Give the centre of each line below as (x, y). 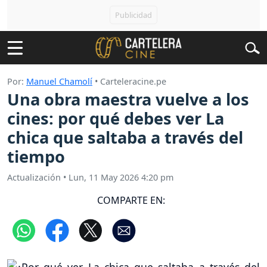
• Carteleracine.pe (129, 81)
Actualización (34, 177)
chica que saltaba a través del (125, 138)
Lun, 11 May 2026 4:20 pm (121, 177)
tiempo (36, 157)
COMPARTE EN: (131, 200)
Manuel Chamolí (59, 81)
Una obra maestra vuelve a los (128, 100)
